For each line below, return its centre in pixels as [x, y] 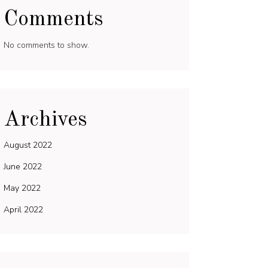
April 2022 [23, 210]
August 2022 [28, 145]
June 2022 [23, 167]
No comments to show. [46, 45]
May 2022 [22, 188]
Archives [45, 120]
